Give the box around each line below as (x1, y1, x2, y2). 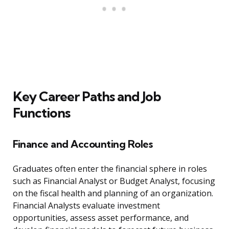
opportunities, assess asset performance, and (13, 212, 189, 224)
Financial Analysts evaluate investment (13, 200, 160, 212)
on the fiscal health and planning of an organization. (13, 188, 213, 199)
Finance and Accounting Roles (13, 138, 152, 151)
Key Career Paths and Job (13, 88, 161, 105)
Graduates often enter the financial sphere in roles (13, 163, 207, 175)
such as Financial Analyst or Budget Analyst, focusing (13, 175, 215, 187)
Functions (13, 104, 70, 122)
